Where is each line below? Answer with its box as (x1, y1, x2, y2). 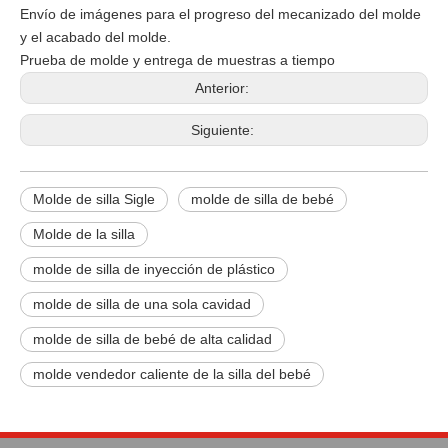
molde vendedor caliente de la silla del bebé (33, 365, 311, 382)
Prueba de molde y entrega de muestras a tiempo (20, 51, 335, 68)
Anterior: (195, 79, 253, 96)
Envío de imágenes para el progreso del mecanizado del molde (20, 5, 421, 22)
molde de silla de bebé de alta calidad (33, 330, 272, 347)
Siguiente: (190, 121, 258, 138)
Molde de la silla (33, 225, 135, 242)
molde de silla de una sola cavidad (33, 295, 251, 312)
